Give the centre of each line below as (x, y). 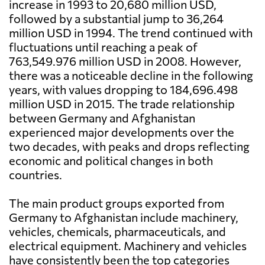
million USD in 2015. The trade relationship (122, 104)
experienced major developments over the (122, 132)
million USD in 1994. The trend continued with (131, 33)
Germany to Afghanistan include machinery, (124, 217)
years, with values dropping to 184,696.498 (123, 90)
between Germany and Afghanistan (102, 118)
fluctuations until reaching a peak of (103, 47)
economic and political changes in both (111, 161)
